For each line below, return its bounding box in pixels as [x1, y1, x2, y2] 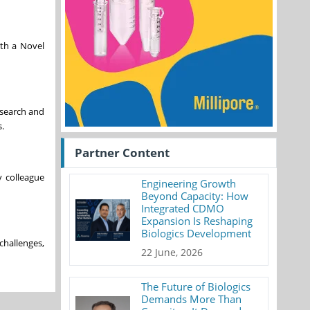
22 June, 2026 [141, 246, 203, 259]
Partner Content [75, 145, 170, 161]
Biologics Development [141, 226, 252, 240]
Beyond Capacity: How [141, 189, 249, 203]
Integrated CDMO [141, 201, 225, 215]
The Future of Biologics [141, 280, 251, 293]
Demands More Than [141, 292, 242, 306]
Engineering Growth [141, 176, 237, 190]
